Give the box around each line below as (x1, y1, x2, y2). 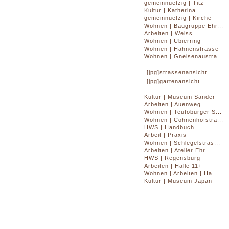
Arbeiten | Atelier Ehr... (144, 147, 211, 154)
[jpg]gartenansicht (147, 78, 200, 85)
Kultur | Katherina (144, 7, 196, 14)
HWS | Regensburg (144, 155, 200, 162)
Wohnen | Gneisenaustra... (144, 53, 223, 60)
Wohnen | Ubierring (144, 38, 201, 44)
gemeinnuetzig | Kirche (144, 15, 212, 21)
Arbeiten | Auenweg (144, 101, 201, 108)
